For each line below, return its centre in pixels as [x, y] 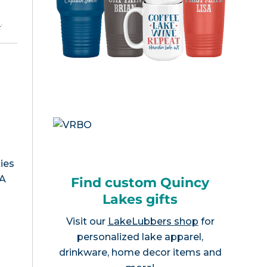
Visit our [87, 221]
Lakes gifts [140, 199]
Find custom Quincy [140, 182]
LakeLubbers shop [153, 221]
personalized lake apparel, [140, 237]
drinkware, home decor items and [140, 252]
